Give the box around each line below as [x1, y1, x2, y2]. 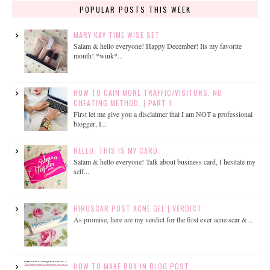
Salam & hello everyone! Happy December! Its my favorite [73, 41, 242, 51]
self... [73, 166, 89, 177]
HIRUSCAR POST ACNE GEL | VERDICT [73, 202, 202, 213]
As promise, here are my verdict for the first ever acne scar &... [73, 215, 253, 225]
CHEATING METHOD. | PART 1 [73, 97, 172, 108]
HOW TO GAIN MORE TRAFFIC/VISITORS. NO [73, 87, 222, 98]
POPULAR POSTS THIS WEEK [79, 4, 191, 14]
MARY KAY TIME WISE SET [73, 29, 160, 40]
